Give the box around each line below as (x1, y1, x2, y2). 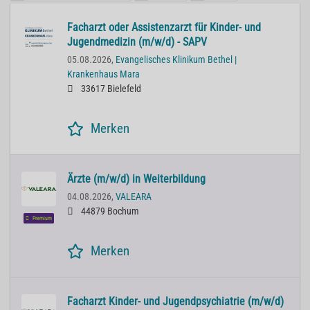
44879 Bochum (79, 206, 139, 218)
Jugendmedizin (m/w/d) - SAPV (67, 35, 207, 49)
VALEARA (116, 191, 152, 203)
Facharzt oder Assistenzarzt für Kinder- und (67, 21, 261, 35)
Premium (31, 215, 53, 222)
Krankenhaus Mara (67, 69, 140, 81)
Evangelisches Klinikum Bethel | (116, 54, 237, 66)
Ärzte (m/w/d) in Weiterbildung (67, 172, 206, 186)
